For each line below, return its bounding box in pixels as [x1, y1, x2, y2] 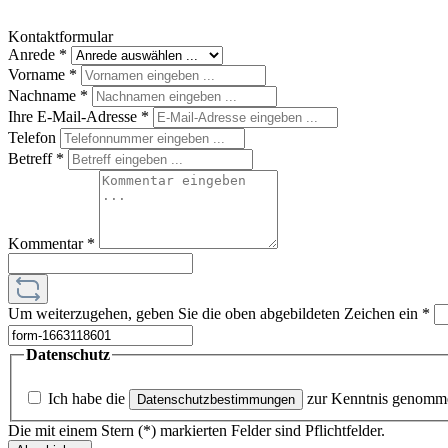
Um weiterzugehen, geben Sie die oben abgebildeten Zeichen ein [8, 305, 422, 322]
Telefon [8, 129, 60, 146]
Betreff [8, 150, 56, 167]
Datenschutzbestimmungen [137, 391, 295, 407]
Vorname [8, 66, 69, 83]
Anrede [8, 46, 59, 63]
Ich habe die [48, 389, 129, 407]
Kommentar [8, 235, 87, 252]
